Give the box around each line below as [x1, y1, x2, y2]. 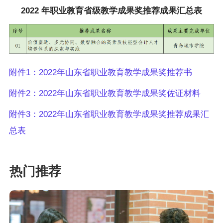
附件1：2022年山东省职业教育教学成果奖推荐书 [8, 67, 192, 77]
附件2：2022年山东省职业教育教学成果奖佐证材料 [8, 88, 201, 98]
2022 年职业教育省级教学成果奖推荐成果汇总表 [21, 6, 202, 16]
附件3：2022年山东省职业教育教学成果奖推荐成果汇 [8, 110, 209, 119]
